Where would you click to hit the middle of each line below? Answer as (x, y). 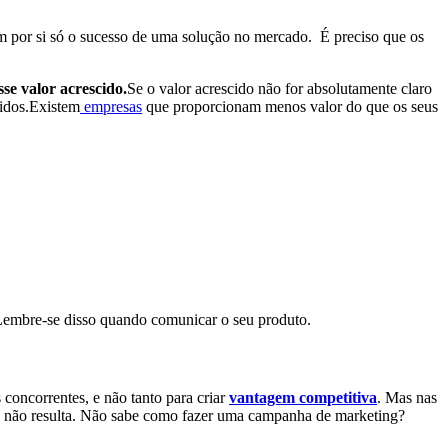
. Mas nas (407, 398)
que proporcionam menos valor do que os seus (290, 106)
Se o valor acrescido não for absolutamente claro (279, 88)
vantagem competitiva (303, 398)
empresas (111, 106)
